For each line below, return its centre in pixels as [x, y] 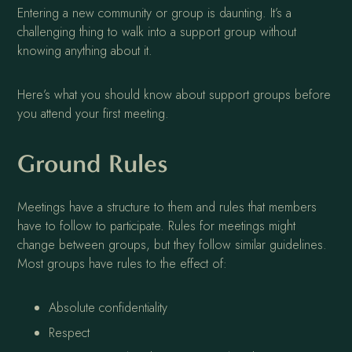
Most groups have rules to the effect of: [123, 264]
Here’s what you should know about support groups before [174, 95]
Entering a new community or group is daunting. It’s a [155, 13]
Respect [70, 333]
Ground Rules [93, 164]
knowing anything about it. [85, 51]
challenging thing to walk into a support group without [157, 32]
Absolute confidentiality [108, 308]
